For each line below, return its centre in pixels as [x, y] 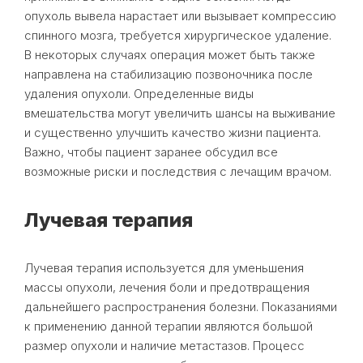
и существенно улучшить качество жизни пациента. [173, 132]
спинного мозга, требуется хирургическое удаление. [178, 35]
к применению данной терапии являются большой [169, 326]
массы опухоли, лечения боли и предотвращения [167, 287]
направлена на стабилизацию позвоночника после [169, 74]
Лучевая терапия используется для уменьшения [164, 267]
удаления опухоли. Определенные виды [139, 93]
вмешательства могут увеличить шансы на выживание [180, 113]
